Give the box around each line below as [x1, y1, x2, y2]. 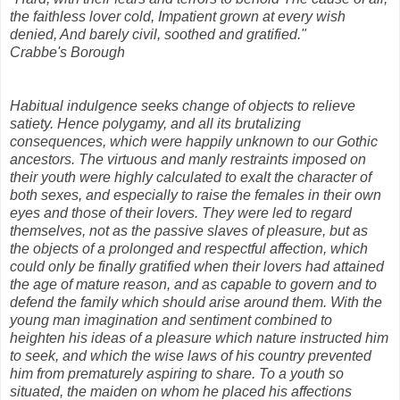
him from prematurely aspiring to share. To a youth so [10, 365, 344, 381]
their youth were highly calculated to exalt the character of [10, 169, 371, 185]
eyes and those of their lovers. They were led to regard [10, 204, 352, 221]
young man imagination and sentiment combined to [10, 312, 332, 328]
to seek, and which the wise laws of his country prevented [10, 347, 371, 363]
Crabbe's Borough [10, 44, 125, 60]
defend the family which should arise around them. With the [10, 294, 382, 310]
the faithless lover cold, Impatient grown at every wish [10, 8, 346, 24]
